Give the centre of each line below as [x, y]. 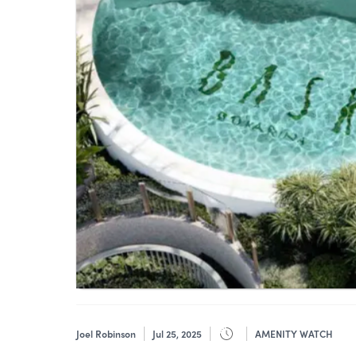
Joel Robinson [106, 333]
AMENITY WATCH [294, 333]
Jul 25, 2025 [177, 333]
